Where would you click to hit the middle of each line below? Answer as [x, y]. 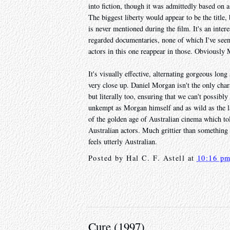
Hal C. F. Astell [156, 158]
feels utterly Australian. [123, 142]
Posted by [108, 158]
